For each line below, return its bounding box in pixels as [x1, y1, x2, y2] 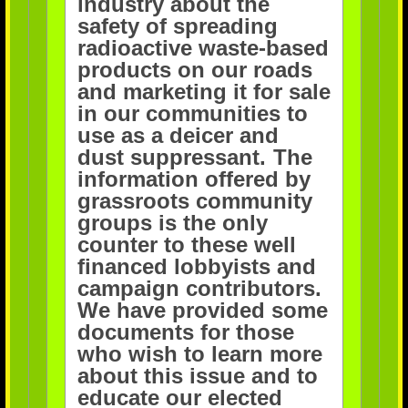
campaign [76, 276, 179, 301]
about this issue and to [76, 363, 318, 389]
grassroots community [76, 189, 312, 214]
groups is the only [76, 210, 268, 236]
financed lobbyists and [76, 254, 316, 280]
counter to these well [76, 232, 296, 258]
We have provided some [76, 298, 328, 323]
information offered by [76, 167, 311, 192]
